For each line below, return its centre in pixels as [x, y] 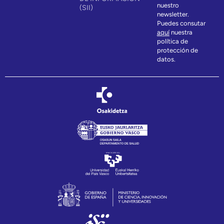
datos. [166, 59]
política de [172, 41]
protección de [177, 50]
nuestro [168, 5]
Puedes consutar [181, 23]
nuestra [181, 32]
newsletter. [173, 14]
